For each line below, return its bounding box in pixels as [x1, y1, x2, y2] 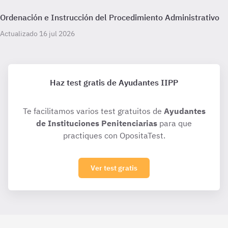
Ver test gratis [91, 163, 137, 173]
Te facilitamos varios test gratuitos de [22, 106, 164, 116]
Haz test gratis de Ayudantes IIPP [50, 77, 178, 88]
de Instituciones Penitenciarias [36, 118, 157, 128]
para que [157, 118, 192, 128]
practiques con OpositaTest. [63, 130, 165, 140]
